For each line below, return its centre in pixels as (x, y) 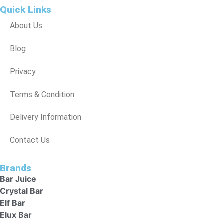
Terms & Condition (42, 95)
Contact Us (30, 140)
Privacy (23, 72)
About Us (26, 26)
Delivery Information (46, 117)
